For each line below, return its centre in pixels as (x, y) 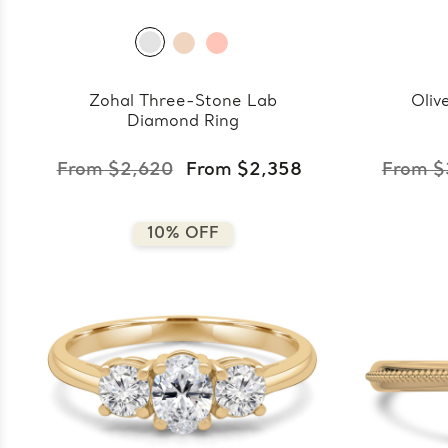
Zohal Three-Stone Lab (182, 101)
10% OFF (182, 233)
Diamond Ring (182, 121)
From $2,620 (114, 170)
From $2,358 (243, 170)
